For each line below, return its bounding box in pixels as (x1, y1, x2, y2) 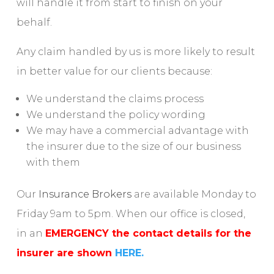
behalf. (16, 17, 52, 28)
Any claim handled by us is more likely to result (16, 46, 255, 57)
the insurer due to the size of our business (26, 141, 241, 152)
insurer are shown (16, 247, 115, 259)
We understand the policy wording (26, 109, 206, 120)
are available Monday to (131, 188, 256, 200)
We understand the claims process (26, 93, 204, 105)
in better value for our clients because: (16, 65, 212, 77)
